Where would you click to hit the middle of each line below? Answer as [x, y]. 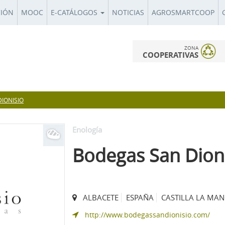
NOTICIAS [128, 12]
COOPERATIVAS [171, 55]
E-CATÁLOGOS [75, 12]
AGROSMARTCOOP [183, 12]
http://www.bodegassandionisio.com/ [147, 214]
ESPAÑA [140, 197]
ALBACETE [101, 197]
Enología [87, 129]
